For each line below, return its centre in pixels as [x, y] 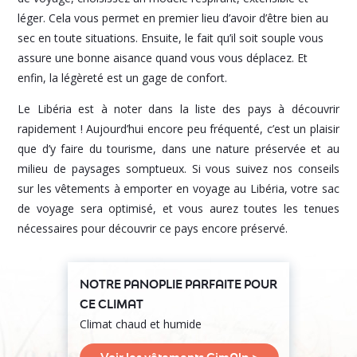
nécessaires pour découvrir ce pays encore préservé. [153, 229]
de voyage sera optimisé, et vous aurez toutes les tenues [178, 209]
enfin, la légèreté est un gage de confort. [123, 78]
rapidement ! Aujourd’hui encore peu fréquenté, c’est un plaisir [178, 129]
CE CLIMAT [112, 304]
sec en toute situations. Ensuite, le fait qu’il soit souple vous [171, 38]
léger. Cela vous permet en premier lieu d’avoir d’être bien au [173, 18]
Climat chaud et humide [141, 324]
